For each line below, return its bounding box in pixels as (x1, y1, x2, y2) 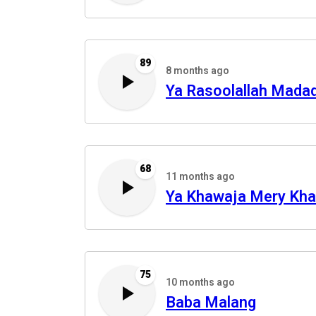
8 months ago (166, 63, 229, 78)
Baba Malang (166, 291, 256, 314)
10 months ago (166, 275, 235, 290)
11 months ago (166, 169, 235, 184)
